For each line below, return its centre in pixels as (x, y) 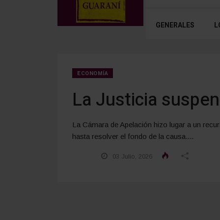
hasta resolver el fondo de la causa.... (133, 136)
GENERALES (175, 25)
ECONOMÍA (93, 73)
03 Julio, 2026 (131, 156)
